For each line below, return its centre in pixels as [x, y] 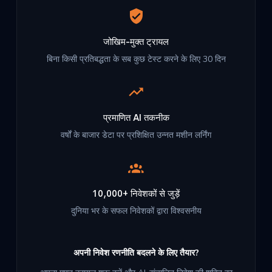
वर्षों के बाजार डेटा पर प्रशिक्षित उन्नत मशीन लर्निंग [136, 135]
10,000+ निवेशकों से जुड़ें [136, 193]
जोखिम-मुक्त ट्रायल [136, 42]
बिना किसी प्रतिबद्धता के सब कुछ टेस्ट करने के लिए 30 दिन [136, 59]
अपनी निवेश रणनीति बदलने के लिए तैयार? [136, 253]
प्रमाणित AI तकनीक [136, 117]
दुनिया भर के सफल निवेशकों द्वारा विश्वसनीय [136, 211]
